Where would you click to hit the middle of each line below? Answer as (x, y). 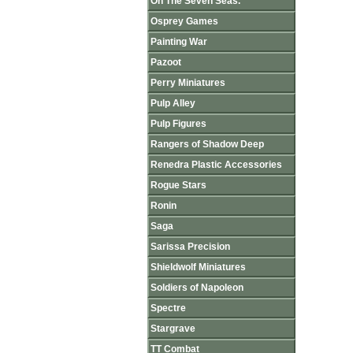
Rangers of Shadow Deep (207, 144)
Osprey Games (184, 21)
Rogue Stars (178, 185)
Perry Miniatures (188, 83)
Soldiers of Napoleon (197, 288)
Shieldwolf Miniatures (198, 267)
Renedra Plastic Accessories (216, 165)
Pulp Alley (173, 103)
